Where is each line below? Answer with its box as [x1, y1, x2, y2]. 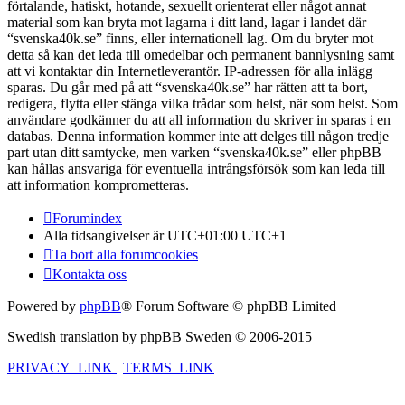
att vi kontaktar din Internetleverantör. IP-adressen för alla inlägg [7, 63, 372, 80]
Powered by [7, 298, 80, 315]
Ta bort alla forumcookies [52, 247, 198, 263]
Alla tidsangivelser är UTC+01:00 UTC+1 [43, 228, 287, 244]
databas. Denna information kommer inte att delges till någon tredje [7, 128, 389, 145]
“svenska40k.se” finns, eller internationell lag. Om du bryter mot [7, 31, 373, 47]
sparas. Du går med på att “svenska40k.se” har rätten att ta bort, [7, 80, 368, 96]
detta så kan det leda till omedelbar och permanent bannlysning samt [7, 47, 394, 63]
